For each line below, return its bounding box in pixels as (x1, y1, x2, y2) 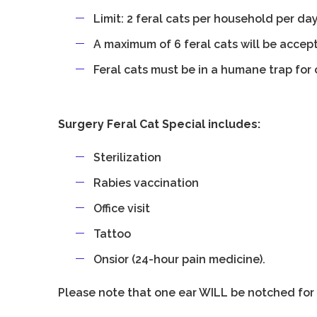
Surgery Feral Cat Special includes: (58, 117, 261, 131)
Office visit (93, 202, 151, 215)
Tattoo (93, 227, 132, 241)
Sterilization (93, 151, 162, 164)
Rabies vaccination (93, 176, 200, 190)
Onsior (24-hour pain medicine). (93, 253, 266, 266)
